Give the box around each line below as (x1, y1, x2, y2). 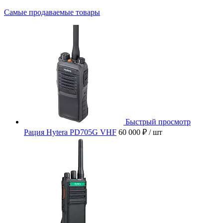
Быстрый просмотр (125, 117, 191, 126)
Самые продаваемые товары (4, 8, 100, 17)
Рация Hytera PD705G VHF (24, 128, 116, 137)
